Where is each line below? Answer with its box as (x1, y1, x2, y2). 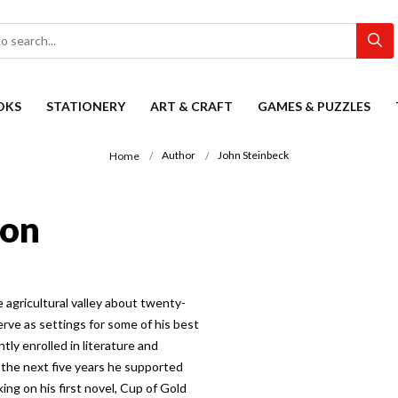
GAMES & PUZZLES (258, 99, 370, 114)
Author (162, 148, 195, 163)
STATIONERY (46, 99, 125, 114)
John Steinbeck (218, 148, 289, 163)
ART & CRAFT (150, 99, 233, 114)
